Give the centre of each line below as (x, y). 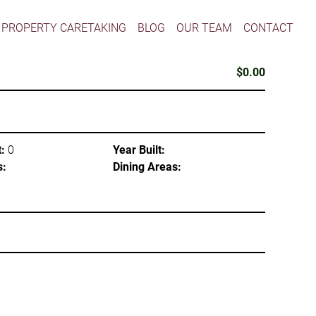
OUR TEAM (205, 28)
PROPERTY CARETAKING (64, 28)
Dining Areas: (147, 167)
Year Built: (139, 150)
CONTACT (268, 28)
